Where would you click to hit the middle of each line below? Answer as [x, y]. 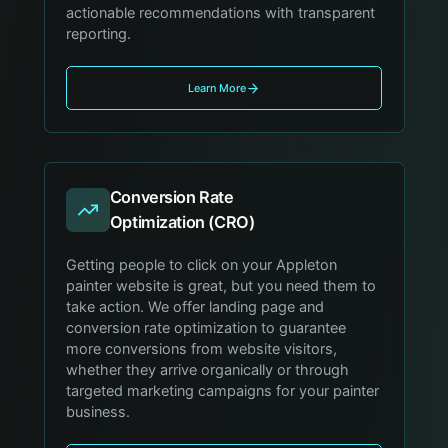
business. [98, 411]
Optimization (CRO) [182, 221]
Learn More [216, 88]
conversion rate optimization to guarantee [206, 327]
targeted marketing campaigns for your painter [223, 390]
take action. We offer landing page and [195, 306]
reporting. [99, 33]
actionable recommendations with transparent [221, 12]
